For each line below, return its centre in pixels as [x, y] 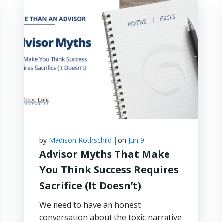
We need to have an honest [90, 205]
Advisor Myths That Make [104, 154]
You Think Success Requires [109, 170]
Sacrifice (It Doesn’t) [90, 186]
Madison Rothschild [80, 140]
